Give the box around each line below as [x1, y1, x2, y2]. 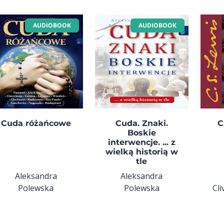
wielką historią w [105, 146, 178, 156]
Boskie [127, 127, 156, 137]
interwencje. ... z [107, 137, 175, 147]
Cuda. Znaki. [115, 118, 168, 128]
